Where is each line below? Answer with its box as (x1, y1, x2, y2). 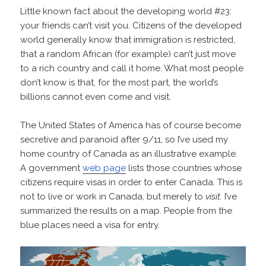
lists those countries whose (126, 162, 242, 173)
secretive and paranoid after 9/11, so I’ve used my (20, 134, 229, 145)
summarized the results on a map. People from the (20, 205, 233, 216)
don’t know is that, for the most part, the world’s (20, 77, 218, 88)
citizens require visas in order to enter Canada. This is (20, 176, 243, 188)
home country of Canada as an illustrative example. (20, 148, 238, 159)
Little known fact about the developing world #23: (20, 5, 232, 17)
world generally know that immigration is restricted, (20, 34, 236, 45)
